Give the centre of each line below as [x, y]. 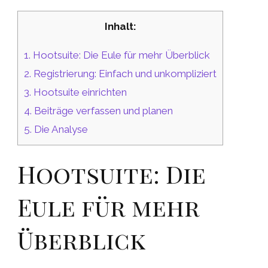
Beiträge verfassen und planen [102, 111]
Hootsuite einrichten [79, 92]
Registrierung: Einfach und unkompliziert [124, 74]
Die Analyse [60, 130]
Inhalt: [120, 26]
